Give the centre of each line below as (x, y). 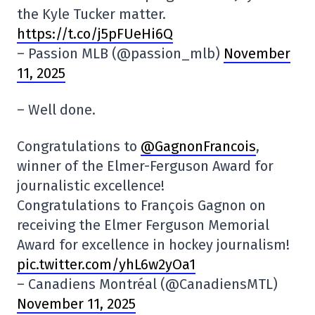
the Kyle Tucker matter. (91, 14)
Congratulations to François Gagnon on (141, 205)
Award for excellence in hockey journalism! (153, 244)
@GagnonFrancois (198, 146)
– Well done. (56, 109)
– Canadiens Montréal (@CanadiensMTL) (147, 284)
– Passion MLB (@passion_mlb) (120, 53)
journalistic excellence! (91, 185)
